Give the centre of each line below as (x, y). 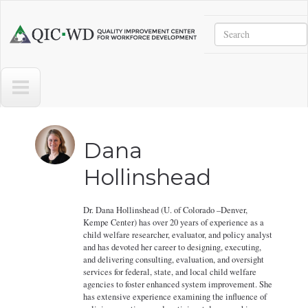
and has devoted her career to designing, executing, (173, 247)
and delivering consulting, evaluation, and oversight (174, 260)
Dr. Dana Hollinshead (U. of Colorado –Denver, (166, 210)
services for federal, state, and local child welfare (170, 272)
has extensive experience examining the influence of (175, 297)
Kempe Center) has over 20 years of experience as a (174, 223)
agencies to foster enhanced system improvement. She (178, 285)
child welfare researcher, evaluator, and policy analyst (178, 235)
